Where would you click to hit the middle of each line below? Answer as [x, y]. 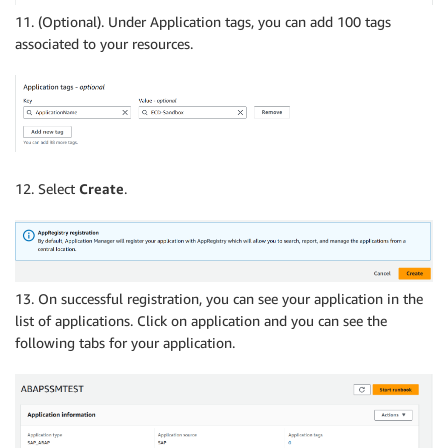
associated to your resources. [104, 43]
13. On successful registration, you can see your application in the [219, 299]
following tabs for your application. [125, 343]
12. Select [47, 188]
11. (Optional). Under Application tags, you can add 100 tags [203, 21]
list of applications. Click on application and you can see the [201, 321]
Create [101, 188]
